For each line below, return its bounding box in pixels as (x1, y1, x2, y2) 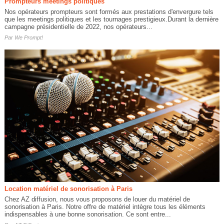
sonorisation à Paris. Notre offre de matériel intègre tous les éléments (4, 202, 205, 210)
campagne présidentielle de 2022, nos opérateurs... (4, 22, 152, 30)
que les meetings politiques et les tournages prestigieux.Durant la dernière (4, 15, 218, 23)
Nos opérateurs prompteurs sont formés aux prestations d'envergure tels (4, 7, 213, 15)
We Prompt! (14, 34, 43, 40)
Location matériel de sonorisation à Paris (4, 184, 132, 192)
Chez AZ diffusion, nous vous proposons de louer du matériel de (4, 195, 190, 203)
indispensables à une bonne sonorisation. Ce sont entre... (4, 210, 171, 218)
